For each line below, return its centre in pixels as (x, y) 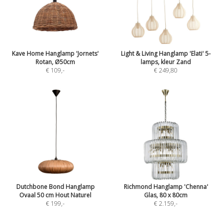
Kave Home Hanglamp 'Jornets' (55, 54)
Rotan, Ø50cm (55, 62)
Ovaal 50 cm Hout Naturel (55, 195)
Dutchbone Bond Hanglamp (55, 187)
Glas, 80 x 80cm (166, 195)
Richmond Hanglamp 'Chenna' (166, 187)
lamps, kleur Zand (166, 62)
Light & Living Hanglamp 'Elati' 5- (166, 54)
